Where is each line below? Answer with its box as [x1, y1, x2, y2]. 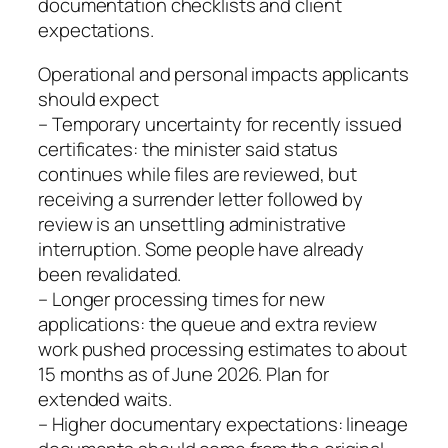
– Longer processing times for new [38, 285, 325, 312]
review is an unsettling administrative [38, 210, 347, 237]
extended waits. [38, 385, 172, 412]
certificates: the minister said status [38, 135, 339, 162]
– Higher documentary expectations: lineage [38, 410, 408, 437]
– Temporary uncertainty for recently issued [38, 110, 402, 137]
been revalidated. [38, 260, 182, 287]
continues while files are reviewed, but [38, 160, 358, 187]
